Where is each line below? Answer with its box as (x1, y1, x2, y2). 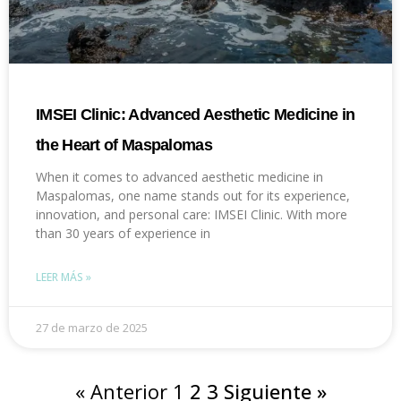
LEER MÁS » (36, 269, 91, 286)
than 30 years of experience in (36, 225, 210, 243)
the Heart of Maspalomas (36, 136, 212, 155)
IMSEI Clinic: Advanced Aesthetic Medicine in (36, 106, 355, 124)
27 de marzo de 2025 (36, 320, 148, 337)
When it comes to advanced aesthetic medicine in (36, 168, 323, 186)
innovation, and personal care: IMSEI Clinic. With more (36, 206, 347, 224)
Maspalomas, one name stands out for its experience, (36, 187, 350, 205)
